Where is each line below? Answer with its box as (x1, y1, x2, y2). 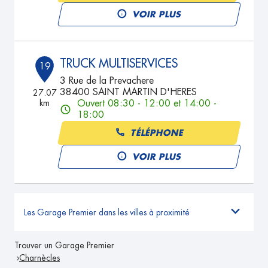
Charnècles (19, 254, 60, 262)
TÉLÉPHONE (130, 128, 185, 137)
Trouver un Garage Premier (14, 241, 114, 249)
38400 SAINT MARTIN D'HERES (60, 87, 197, 97)
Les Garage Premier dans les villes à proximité (24, 208, 190, 217)
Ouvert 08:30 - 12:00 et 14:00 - (77, 99, 217, 108)
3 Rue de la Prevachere (60, 76, 154, 86)
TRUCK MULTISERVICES (60, 57, 178, 69)
